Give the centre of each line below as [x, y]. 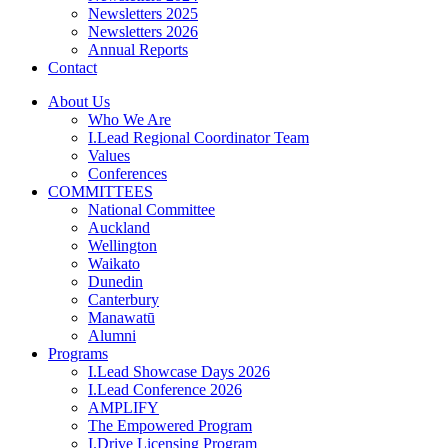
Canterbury [123, 299]
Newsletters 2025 [143, 13]
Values [109, 155]
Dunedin [115, 281]
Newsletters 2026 [143, 31]
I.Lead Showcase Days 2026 [179, 371]
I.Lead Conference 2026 [165, 389]
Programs [78, 353]
